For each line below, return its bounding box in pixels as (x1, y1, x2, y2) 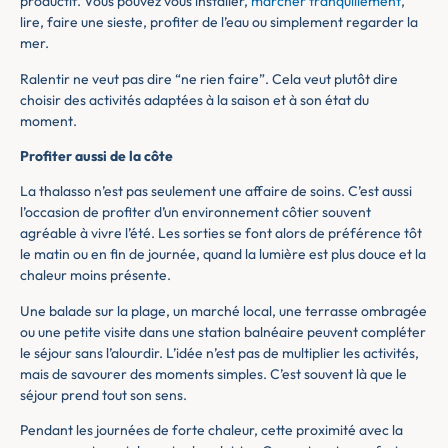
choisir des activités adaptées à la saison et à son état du (20, 90, 369, 109)
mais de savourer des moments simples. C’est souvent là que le (20, 364, 407, 383)
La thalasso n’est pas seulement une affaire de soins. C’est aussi (20, 182, 412, 201)
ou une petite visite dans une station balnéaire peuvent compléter (20, 322, 426, 341)
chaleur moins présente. (20, 266, 171, 285)
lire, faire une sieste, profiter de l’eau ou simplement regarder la (20, 13, 418, 32)
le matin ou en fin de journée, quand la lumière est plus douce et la (20, 245, 426, 264)
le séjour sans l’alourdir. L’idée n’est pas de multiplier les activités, (20, 343, 419, 362)
